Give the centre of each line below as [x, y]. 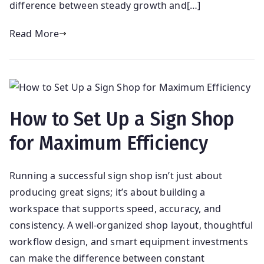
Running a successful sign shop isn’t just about [116, 175]
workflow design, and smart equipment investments [129, 241]
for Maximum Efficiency [109, 143]
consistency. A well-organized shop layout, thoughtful [131, 225]
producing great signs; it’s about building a [108, 192]
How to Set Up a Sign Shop [122, 119]
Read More [34, 34]
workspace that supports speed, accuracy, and [115, 208]
